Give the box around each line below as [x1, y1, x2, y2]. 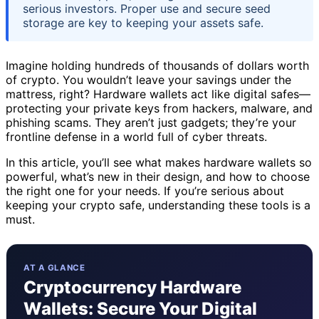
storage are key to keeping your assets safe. [23, 15, 263, 30]
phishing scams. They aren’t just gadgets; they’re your [6, 115, 296, 130]
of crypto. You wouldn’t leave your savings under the [6, 72, 291, 87]
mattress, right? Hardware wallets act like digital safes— [6, 86, 310, 101]
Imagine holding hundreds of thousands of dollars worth [6, 58, 309, 73]
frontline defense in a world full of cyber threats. [6, 129, 267, 144]
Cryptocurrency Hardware [23, 276, 241, 298]
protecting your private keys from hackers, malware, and [6, 100, 313, 115]
